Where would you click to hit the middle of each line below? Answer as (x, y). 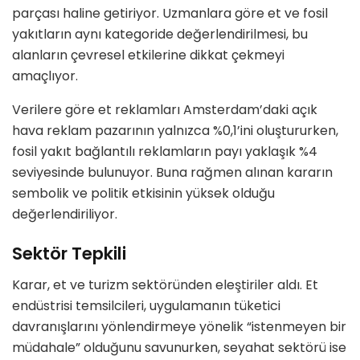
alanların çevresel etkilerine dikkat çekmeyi (148, 55)
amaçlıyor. (45, 76)
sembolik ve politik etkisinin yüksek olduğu (143, 193)
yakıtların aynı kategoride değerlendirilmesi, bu (160, 34)
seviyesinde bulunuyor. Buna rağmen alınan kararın (172, 172)
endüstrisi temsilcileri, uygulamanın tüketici (146, 306)
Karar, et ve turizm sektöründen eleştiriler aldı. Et (165, 285)
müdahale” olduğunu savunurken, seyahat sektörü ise (179, 348)
